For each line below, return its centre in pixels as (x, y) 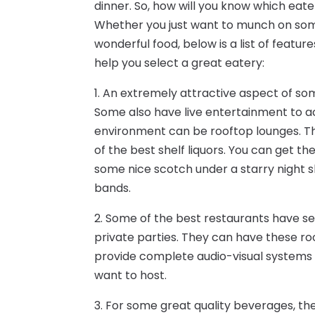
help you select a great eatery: (180, 63)
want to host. (131, 276)
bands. (113, 188)
